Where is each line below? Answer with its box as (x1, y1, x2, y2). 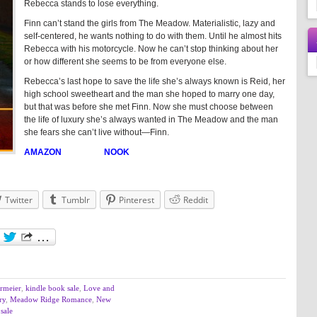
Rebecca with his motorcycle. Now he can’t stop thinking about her (24, 44, 278, 54)
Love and (83, 284, 115, 292)
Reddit (183, 194, 208, 206)
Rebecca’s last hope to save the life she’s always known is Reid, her (24, 76, 285, 86)
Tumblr (62, 194, 90, 206)
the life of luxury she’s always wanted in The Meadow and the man (24, 115, 278, 125)
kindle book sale (25, 284, 79, 292)
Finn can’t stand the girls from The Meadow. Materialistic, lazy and (24, 18, 275, 28)
